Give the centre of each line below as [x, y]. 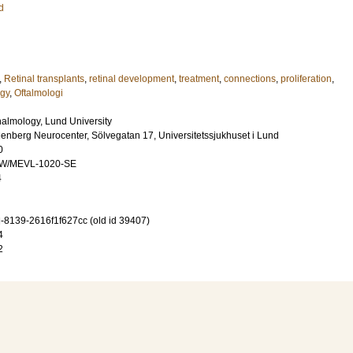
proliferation [306, 79]
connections [250, 79]
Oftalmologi [39, 93]
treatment [199, 79]
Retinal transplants [44, 79]
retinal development [132, 79]
